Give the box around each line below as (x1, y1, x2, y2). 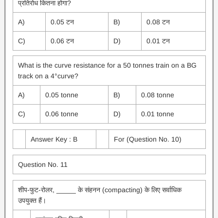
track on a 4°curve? (18, 72, 78, 80)
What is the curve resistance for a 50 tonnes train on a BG (18, 61, 197, 69)
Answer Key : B (30, 135, 77, 143)
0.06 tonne (45, 110, 78, 118)
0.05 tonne (45, 91, 78, 99)
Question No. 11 (18, 161, 68, 168)
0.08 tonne (141, 91, 174, 99)
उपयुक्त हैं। (18, 197, 46, 204)
